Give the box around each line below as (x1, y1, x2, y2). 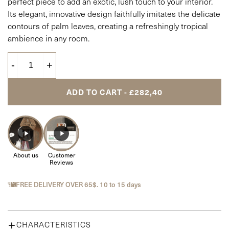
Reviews (50, 157, 73, 166)
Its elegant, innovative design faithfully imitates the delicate (8, 8, 220, 19)
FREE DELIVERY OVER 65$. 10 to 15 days (16, 179, 141, 189)
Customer (48, 150, 75, 159)
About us (13, 150, 38, 159)
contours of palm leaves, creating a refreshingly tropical (8, 20, 208, 31)
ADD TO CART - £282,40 (66, 86, 163, 97)
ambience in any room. (8, 32, 89, 43)
